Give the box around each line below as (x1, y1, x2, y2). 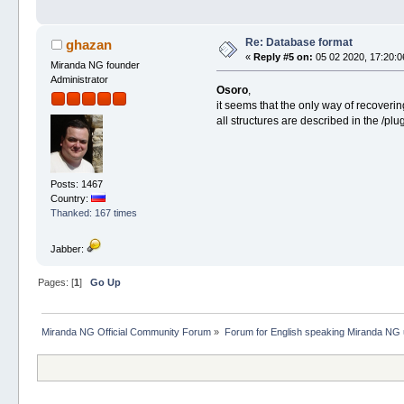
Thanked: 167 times (50, 207, 138, 219)
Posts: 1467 (50, 179, 104, 190)
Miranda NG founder (50, 59, 141, 70)
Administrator (50, 73, 109, 85)
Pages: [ (38, 276, 75, 288)
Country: (50, 193, 92, 205)
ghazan (65, 36, 112, 52)
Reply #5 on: (253, 50, 314, 62)
